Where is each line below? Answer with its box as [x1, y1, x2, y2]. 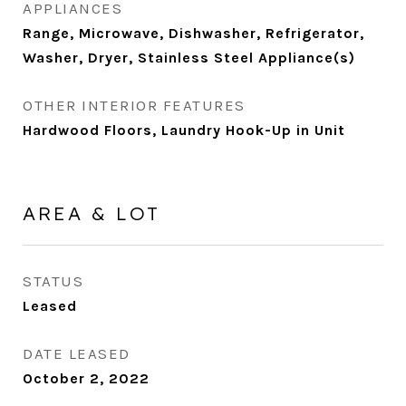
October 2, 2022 [23, 370, 150, 387]
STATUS [23, 272, 83, 290]
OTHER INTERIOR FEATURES [23, 96, 246, 114]
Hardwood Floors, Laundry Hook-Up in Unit [23, 121, 345, 139]
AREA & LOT [23, 201, 160, 225]
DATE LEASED [23, 344, 130, 362]
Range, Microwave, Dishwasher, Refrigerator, [23, 24, 364, 42]
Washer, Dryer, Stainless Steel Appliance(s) [23, 49, 355, 66]
